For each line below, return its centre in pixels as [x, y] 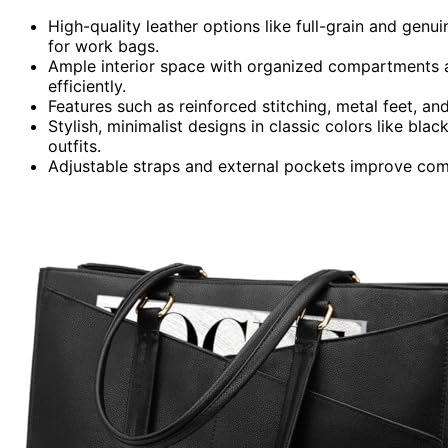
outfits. [74, 145]
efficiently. [87, 85]
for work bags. [103, 45]
